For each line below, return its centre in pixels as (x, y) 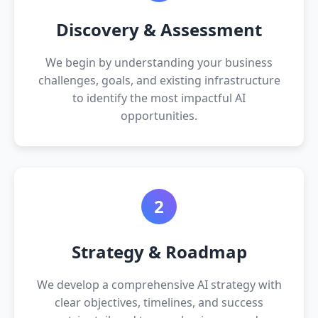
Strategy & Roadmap (159, 251)
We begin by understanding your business (159, 62)
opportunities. (159, 115)
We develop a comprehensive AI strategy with (159, 284)
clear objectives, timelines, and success (159, 302)
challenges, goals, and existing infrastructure (159, 80)
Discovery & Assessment (159, 29)
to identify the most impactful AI (159, 98)
